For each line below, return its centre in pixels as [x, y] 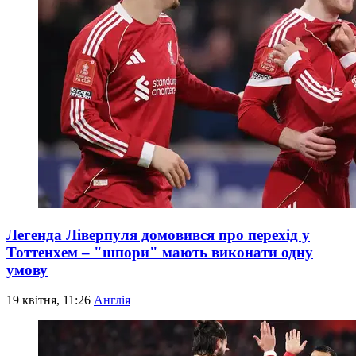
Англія [112, 300]
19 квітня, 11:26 [50, 300]
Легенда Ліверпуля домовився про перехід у [158, 234]
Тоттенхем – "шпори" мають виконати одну [160, 252]
